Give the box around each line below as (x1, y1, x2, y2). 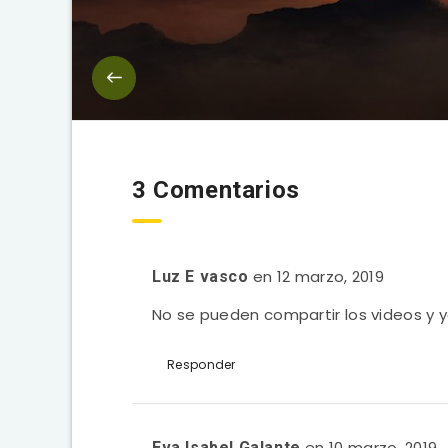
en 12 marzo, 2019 (252, 265, 385, 287)
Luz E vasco (152, 266, 249, 286)
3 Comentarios (132, 175, 300, 204)
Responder (167, 355, 236, 373)
